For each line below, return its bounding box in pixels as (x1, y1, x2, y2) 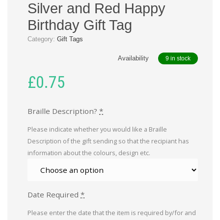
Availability (118, 54, 151, 62)
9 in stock (165, 55, 191, 61)
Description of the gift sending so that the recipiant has (27, 136, 189, 145)
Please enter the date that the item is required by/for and (27, 208, 196, 217)
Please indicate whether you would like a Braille (27, 124, 167, 134)
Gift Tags (57, 35, 83, 43)
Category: (27, 35, 57, 43)
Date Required (27, 189, 79, 199)
